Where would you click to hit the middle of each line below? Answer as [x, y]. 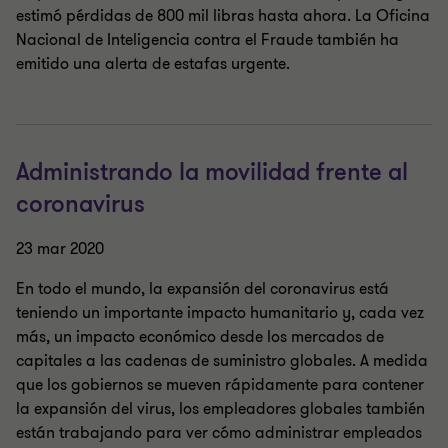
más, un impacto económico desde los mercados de [200, 337]
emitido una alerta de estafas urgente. [153, 64]
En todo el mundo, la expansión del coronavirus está [202, 289]
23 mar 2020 [60, 249]
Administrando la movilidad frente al [212, 172]
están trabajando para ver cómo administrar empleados [219, 433]
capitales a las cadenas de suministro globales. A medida [222, 361]
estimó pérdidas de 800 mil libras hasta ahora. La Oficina [223, 16]
